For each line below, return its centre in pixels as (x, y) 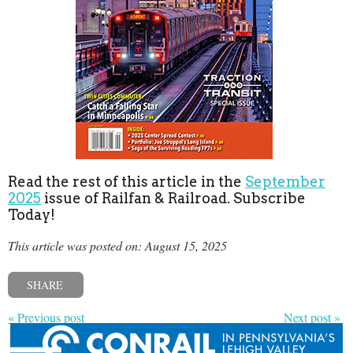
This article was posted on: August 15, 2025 (117, 246)
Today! (32, 215)
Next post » (312, 318)
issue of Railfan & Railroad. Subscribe (173, 199)
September (285, 182)
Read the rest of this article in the (126, 182)
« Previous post (46, 318)
